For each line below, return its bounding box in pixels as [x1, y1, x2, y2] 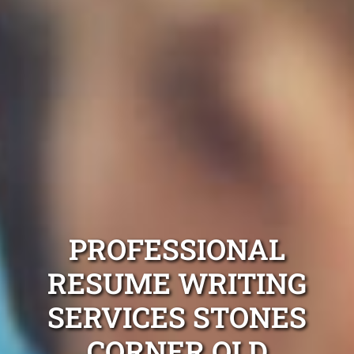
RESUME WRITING [47, 264, 307, 303]
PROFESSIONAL [69, 230, 285, 269]
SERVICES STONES [47, 298, 307, 337]
